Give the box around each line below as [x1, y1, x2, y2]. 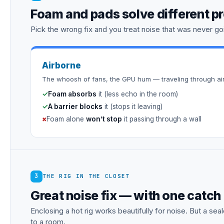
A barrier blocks [48, 102, 102, 110]
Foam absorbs [48, 90, 96, 98]
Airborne [42, 60, 81, 70]
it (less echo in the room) [96, 90, 178, 98]
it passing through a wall [122, 115, 201, 123]
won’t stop [86, 115, 122, 123]
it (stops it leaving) [102, 102, 162, 110]
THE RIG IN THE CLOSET [42, 172, 130, 179]
